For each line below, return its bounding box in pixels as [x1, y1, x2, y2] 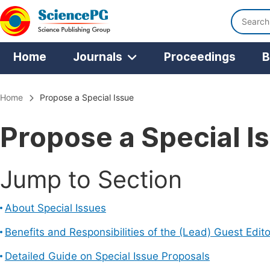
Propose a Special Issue [40, 93, 134, 102]
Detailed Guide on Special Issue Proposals [5, 250, 210, 262]
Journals [73, 50, 122, 63]
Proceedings [164, 50, 236, 63]
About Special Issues [5, 202, 106, 214]
